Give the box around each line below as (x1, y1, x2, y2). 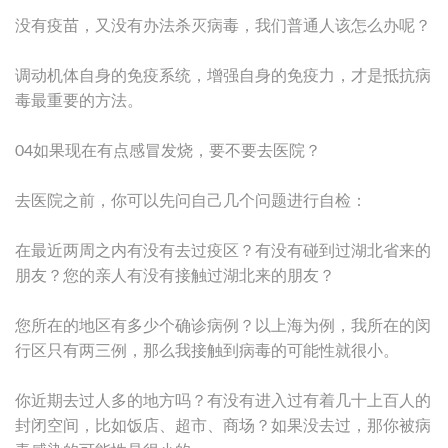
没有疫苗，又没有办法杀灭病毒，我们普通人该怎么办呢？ (15, 17, 431, 34)
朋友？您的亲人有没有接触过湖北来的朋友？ (15, 267, 335, 284)
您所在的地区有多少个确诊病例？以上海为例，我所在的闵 (15, 317, 431, 334)
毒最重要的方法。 (15, 92, 143, 109)
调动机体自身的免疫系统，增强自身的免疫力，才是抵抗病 (15, 67, 431, 84)
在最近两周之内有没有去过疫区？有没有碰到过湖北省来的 (15, 242, 431, 259)
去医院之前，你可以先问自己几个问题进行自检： (15, 192, 367, 209)
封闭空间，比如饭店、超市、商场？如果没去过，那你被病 (15, 417, 431, 434)
